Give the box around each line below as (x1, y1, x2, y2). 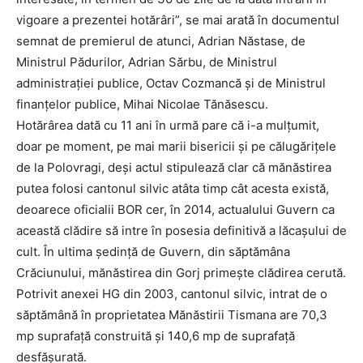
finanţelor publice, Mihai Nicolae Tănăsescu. (16, 96, 268, 113)
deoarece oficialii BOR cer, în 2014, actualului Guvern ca (16, 202, 335, 218)
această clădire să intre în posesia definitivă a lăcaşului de (16, 223, 347, 239)
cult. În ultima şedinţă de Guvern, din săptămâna (16, 244, 290, 260)
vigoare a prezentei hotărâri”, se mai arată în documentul (16, 12, 340, 28)
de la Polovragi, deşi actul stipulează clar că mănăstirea (16, 160, 331, 176)
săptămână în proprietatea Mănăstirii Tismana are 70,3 (16, 307, 327, 323)
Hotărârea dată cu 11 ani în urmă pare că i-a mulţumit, (16, 117, 319, 134)
